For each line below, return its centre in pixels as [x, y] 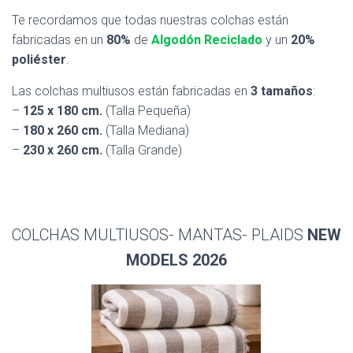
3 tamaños [282, 91]
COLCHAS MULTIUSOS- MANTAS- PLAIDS [160, 235]
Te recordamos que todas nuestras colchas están [150, 20]
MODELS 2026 [176, 260]
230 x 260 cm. [63, 150]
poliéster [39, 59]
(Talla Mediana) [146, 130]
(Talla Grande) [142, 150]
